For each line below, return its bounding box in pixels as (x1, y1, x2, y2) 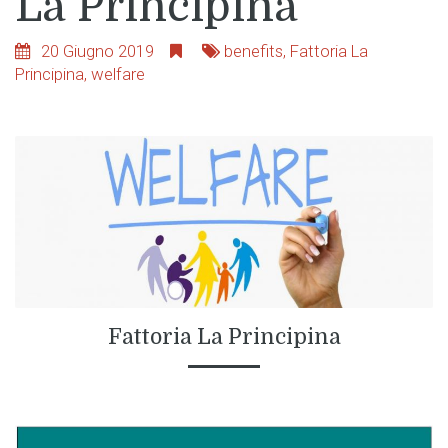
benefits (224, 40, 283, 61)
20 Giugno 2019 (37, 40, 170, 61)
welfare (91, 63, 145, 84)
